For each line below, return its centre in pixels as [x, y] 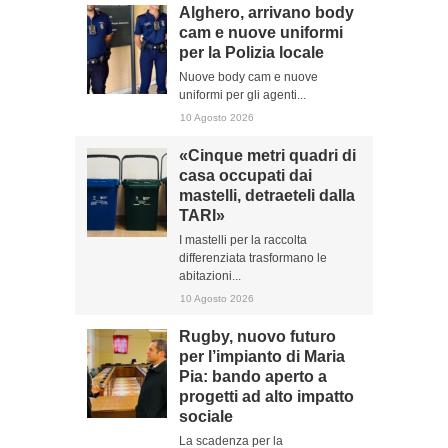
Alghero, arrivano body [266, 12]
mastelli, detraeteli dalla [267, 195]
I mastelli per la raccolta [243, 240]
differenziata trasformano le [253, 258]
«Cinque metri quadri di [267, 155]
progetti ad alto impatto [266, 396]
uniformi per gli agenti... [242, 95]
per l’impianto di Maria [262, 356]
